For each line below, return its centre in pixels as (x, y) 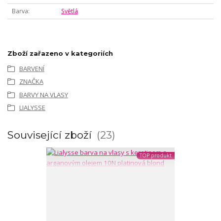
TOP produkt (155, 156)
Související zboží (51, 135)
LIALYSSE (32, 108)
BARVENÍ (32, 68)
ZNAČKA (31, 82)
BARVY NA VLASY (43, 94)
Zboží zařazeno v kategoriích (60, 53)
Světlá (69, 11)
